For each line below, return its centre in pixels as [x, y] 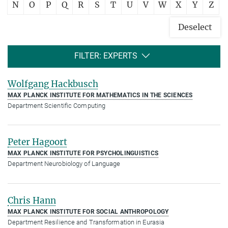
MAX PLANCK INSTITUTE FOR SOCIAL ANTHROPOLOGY [88, 212]
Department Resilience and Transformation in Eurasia [86, 222]
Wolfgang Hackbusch [53, 84]
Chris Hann [32, 201]
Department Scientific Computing [57, 105]
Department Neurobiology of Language [64, 164]
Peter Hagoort [37, 142]
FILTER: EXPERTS [106, 55]
